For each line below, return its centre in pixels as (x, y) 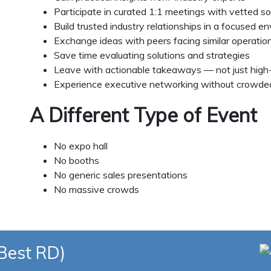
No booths (77, 161)
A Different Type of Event (143, 115)
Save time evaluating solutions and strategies (152, 55)
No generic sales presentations (121, 175)
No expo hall (81, 146)
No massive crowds (96, 190)
